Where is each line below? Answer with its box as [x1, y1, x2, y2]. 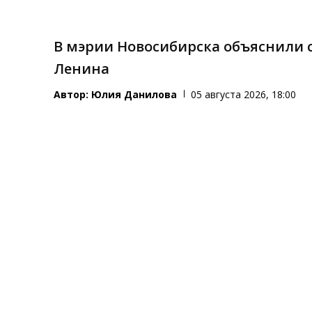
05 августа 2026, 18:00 [191, 87, 297, 101]
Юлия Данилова [91, 87, 178, 101]
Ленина [54, 58, 110, 78]
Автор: [54, 87, 92, 101]
